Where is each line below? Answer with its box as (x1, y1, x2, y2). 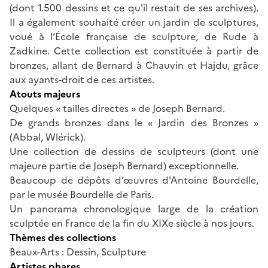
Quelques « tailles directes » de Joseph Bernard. (10, 100, 225, 115)
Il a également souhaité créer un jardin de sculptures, (10, 14, 258, 29)
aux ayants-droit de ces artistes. (10, 72, 154, 87)
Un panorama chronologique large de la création (10, 201, 258, 216)
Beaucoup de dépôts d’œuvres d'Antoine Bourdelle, (10, 172, 258, 187)
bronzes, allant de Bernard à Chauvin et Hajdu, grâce (10, 57, 258, 72)
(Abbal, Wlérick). (10, 129, 86, 144)
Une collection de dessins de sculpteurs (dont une (10, 144, 258, 159)
